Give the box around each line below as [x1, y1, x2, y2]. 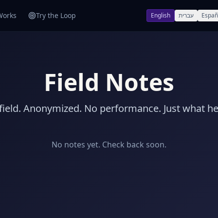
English [151, 11, 170, 19]
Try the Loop [36, 11, 76, 20]
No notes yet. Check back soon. [52, 139, 166, 150]
